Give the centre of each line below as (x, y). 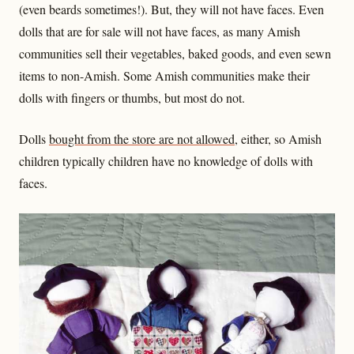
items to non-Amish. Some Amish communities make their (164, 76)
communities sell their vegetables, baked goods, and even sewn (175, 54)
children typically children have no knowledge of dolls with (166, 161)
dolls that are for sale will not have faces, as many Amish (160, 32)
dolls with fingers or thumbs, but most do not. (132, 98)
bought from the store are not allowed (142, 139)
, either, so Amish (278, 139)
